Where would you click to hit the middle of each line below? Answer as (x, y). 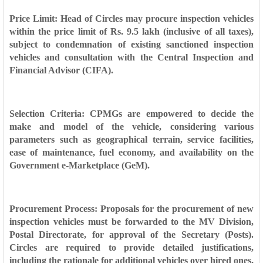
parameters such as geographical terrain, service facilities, (131, 139)
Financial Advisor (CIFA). (61, 70)
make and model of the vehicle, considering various (131, 127)
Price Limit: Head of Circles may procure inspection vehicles (131, 18)
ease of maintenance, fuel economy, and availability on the (131, 152)
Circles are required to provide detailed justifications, (131, 247)
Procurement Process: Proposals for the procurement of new (131, 209)
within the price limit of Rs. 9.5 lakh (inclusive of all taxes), (131, 31)
